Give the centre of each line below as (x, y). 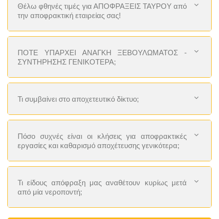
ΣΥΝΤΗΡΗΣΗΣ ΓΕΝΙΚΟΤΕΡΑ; (67, 62)
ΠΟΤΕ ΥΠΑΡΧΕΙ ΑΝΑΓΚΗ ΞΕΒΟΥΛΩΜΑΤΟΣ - (102, 52)
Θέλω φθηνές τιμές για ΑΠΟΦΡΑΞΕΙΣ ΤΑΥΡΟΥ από (102, 6)
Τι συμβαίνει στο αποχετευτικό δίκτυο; (78, 99)
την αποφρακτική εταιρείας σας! (69, 15)
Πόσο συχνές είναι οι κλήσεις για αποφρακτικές (102, 136)
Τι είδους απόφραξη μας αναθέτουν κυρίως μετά (102, 182)
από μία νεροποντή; (50, 192)
